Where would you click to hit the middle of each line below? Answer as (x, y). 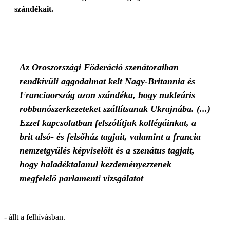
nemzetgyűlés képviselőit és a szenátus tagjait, (107, 150)
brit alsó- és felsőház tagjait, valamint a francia (110, 137)
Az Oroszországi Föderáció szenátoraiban (99, 67)
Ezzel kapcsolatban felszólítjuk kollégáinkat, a (108, 123)
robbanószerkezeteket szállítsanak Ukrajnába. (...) (115, 109)
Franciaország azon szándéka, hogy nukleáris (107, 95)
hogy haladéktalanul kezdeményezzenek (95, 164)
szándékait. (34, 9)
